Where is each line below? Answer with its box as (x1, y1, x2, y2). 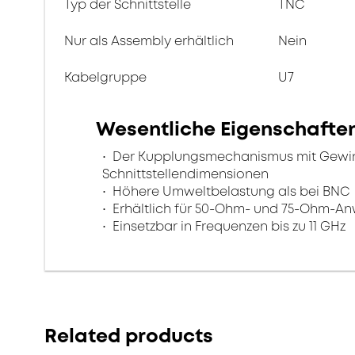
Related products (44, 323, 213, 349)
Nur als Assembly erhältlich (64, 32, 234, 50)
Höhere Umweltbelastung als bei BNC (109, 182, 349, 200)
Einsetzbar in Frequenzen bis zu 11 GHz (109, 217, 345, 235)
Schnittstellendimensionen (102, 165, 269, 183)
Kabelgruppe (64, 68, 147, 86)
